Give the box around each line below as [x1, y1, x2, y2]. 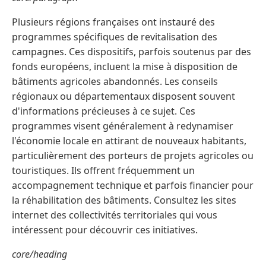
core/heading [12, 247, 67, 261]
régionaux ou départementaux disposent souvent [12, 89, 235, 103]
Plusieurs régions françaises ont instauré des [12, 15, 215, 28]
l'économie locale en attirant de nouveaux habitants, [12, 134, 246, 147]
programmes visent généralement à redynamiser [12, 119, 233, 132]
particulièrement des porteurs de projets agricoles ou [12, 148, 254, 162]
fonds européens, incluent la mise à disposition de [12, 59, 237, 73]
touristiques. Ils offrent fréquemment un [12, 163, 195, 177]
